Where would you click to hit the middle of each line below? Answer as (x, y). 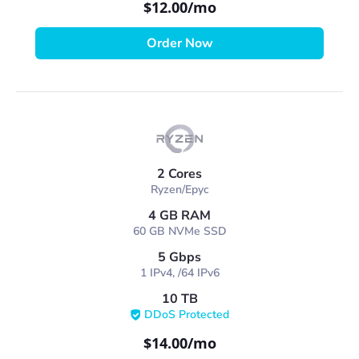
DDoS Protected (186, 315)
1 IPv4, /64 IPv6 (179, 273)
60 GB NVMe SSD (179, 231)
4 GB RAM (179, 216)
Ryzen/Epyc (179, 190)
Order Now (179, 43)
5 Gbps (179, 257)
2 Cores (179, 174)
